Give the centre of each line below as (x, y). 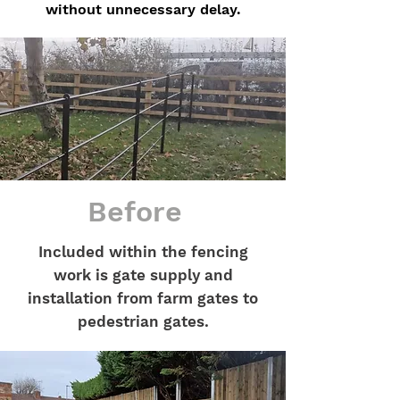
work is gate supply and (143, 275)
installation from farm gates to (143, 298)
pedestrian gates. (143, 321)
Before (135, 212)
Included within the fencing (143, 252)
